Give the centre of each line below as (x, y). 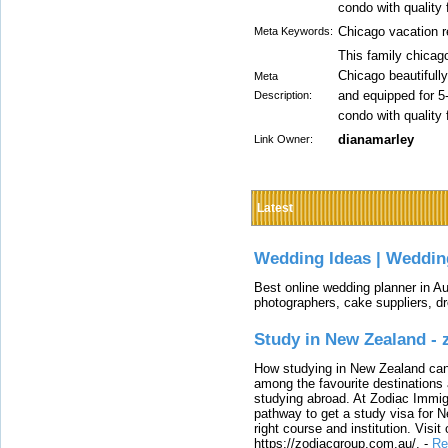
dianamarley (376, 139)
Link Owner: (283, 139)
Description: (283, 95)
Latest (275, 208)
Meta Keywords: (293, 31)
